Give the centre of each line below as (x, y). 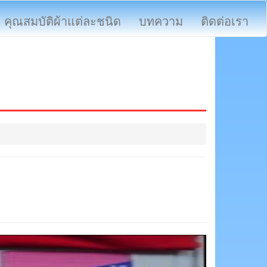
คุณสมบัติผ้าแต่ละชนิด (63, 21)
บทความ (161, 21)
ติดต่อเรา (225, 21)
